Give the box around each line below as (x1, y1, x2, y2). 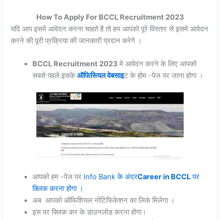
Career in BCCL (137, 172, 191, 182)
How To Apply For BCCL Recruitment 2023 (36, 12, 184, 22)
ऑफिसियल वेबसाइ (77, 71, 124, 80)
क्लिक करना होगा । (32, 184, 84, 193)
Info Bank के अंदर (83, 172, 138, 182)
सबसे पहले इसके (32, 71, 78, 80)
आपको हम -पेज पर (32, 172, 84, 182)
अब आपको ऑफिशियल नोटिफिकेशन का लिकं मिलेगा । (32, 196, 175, 205)
